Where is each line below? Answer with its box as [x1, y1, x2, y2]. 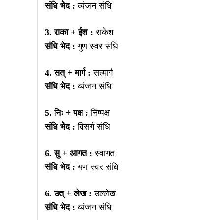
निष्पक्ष [88, 108, 110, 118]
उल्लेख [92, 188, 116, 198]
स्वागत [92, 148, 115, 158]
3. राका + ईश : [45, 27, 93, 37]
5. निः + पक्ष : [45, 108, 88, 118]
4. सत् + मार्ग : [45, 67, 91, 78]
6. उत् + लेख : [45, 188, 92, 198]
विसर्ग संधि [75, 121, 110, 132]
